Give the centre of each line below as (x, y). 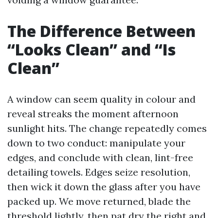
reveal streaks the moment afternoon (93, 114)
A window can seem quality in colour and (101, 99)
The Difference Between (101, 31)
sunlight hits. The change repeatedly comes (107, 128)
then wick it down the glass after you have (104, 187)
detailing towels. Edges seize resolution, (99, 172)
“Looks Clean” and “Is (91, 49)
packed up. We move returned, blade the (99, 201)
